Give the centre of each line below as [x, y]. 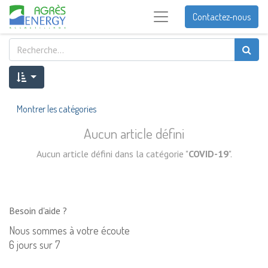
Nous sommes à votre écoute [71, 230]
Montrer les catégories [57, 109]
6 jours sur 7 [34, 245]
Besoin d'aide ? [38, 211]
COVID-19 [208, 154]
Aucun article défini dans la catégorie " [112, 154]
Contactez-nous [222, 17]
